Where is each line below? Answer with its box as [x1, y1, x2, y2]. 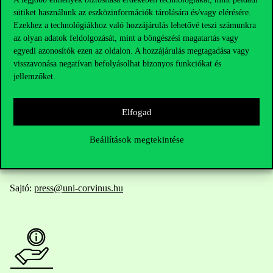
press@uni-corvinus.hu [34, 182, 123, 193]
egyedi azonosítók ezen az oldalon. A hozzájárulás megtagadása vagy [13, 46, 249, 55]
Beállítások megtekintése [89, 134, 184, 144]
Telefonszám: [10, 64, 63, 75]
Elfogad [121, 107, 152, 117]
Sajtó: [10, 182, 34, 193]
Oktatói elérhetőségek [10, 123, 93, 134]
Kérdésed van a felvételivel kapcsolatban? [10, 94, 171, 105]
